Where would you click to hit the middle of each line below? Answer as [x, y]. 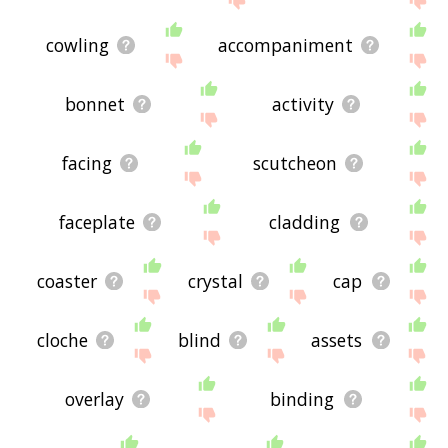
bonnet [95, 104]
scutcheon [295, 163]
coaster [66, 281]
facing [87, 163]
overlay [94, 399]
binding [302, 399]
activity [303, 104]
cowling [78, 44]
